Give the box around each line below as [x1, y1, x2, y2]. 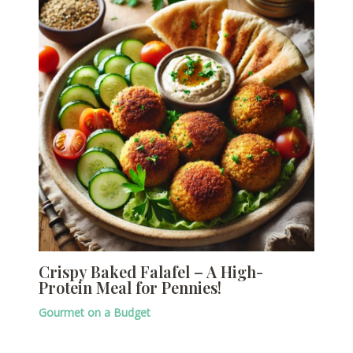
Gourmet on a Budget [38, 305, 150, 321]
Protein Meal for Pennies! [38, 277, 221, 299]
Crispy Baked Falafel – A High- [38, 261, 263, 283]
